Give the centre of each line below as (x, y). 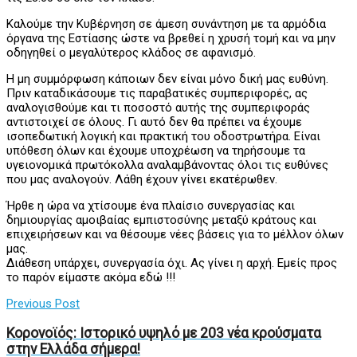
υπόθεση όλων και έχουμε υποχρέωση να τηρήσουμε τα (156, 151)
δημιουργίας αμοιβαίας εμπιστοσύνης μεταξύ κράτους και (161, 220)
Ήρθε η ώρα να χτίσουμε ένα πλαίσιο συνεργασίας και (151, 206)
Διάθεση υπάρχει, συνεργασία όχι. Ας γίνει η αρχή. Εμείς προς (172, 263)
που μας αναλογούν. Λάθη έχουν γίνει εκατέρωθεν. (142, 180)
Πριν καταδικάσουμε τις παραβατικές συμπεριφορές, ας (157, 94)
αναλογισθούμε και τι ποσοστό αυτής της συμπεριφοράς (158, 108)
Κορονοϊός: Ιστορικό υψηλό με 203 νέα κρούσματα (164, 333)
